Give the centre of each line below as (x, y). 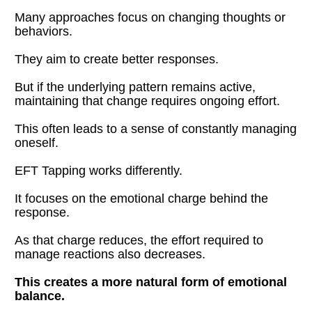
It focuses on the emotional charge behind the (142, 198)
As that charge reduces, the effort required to (139, 240)
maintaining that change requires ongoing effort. (148, 101)
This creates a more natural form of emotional (151, 282)
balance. (40, 296)
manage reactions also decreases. (110, 254)
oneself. (37, 142)
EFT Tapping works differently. (99, 170)
